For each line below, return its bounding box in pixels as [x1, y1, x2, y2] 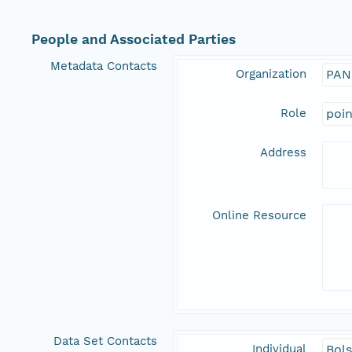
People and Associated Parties [31, 31, 236, 48]
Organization [236, 67, 306, 82]
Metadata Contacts [50, 59, 157, 74]
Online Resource [212, 208, 306, 223]
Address [260, 145, 306, 160]
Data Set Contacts [53, 334, 157, 349]
